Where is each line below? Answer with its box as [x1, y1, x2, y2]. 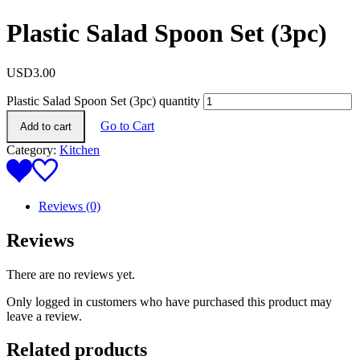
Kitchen [59, 142, 100, 157]
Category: [6, 142, 59, 157]
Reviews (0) [39, 198, 100, 213]
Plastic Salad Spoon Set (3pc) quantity [6, 93, 200, 108]
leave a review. [6, 309, 82, 323]
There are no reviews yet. [6, 267, 135, 281]
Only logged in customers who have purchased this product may [6, 294, 332, 309]
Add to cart [20, 120, 72, 133]
